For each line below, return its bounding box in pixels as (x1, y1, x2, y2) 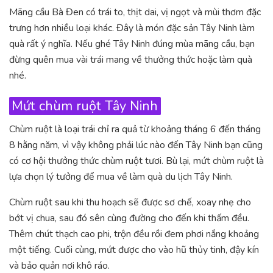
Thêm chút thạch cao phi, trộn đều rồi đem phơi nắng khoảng (9, 227, 259, 241)
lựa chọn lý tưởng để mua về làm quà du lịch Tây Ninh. (9, 170, 233, 184)
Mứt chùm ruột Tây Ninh (12, 96, 158, 115)
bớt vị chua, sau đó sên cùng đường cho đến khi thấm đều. (9, 211, 249, 225)
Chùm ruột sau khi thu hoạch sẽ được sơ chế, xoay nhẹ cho (9, 196, 251, 210)
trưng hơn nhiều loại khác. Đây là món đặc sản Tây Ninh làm (9, 21, 255, 35)
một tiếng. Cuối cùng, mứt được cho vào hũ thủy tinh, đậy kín (9, 243, 259, 257)
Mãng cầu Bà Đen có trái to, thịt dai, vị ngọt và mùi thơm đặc (9, 5, 261, 19)
